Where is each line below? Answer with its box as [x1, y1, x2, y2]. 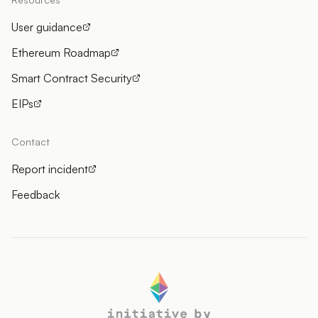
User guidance [11, 19, 82, 34]
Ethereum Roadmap [11, 45, 111, 60]
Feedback [11, 187, 60, 202]
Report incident [11, 161, 88, 176]
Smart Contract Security [11, 70, 132, 85]
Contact [11, 135, 50, 148]
